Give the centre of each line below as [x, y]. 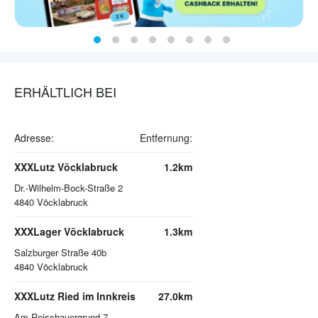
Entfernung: [166, 138]
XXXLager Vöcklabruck [69, 232]
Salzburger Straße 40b [60, 253]
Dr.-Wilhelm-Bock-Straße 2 [68, 188]
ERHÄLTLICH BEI [65, 92]
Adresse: [34, 138]
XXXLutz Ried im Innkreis [75, 296]
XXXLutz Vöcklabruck [66, 167]
